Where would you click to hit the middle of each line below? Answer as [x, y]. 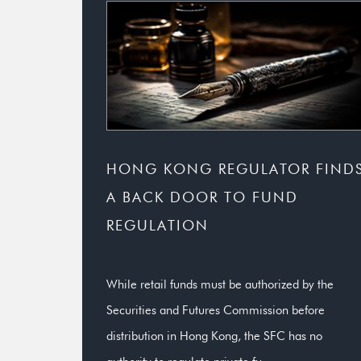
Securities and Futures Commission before [216, 310]
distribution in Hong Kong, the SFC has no [214, 336]
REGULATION [158, 225]
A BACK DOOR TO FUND [202, 197]
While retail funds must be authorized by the [220, 284]
